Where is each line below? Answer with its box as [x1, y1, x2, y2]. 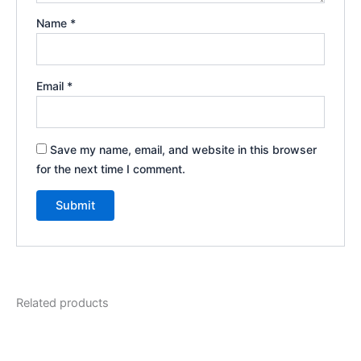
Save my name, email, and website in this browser [50, 142, 317, 156]
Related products [16, 296, 109, 311]
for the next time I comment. [36, 161, 186, 176]
